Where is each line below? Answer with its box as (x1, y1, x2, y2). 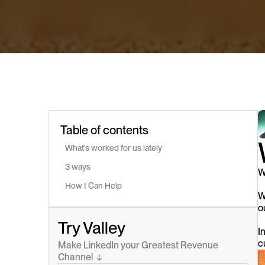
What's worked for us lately (65, 143, 162, 153)
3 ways (65, 161, 91, 172)
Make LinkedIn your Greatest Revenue (58, 239, 218, 251)
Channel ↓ (58, 251, 102, 263)
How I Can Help (65, 180, 122, 190)
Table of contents (60, 122, 148, 137)
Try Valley (58, 217, 125, 238)
